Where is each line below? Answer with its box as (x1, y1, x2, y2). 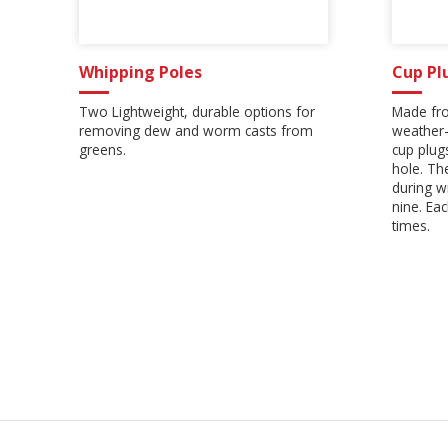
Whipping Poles (79, 60, 203, 83)
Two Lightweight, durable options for (79, 101, 316, 121)
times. (392, 215, 431, 235)
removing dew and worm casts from (79, 120, 314, 140)
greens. (79, 139, 127, 159)
